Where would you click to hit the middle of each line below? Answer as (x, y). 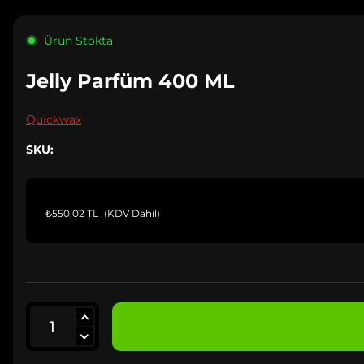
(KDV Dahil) (132, 213)
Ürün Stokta (78, 40)
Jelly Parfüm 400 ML (130, 81)
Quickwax (54, 119)
